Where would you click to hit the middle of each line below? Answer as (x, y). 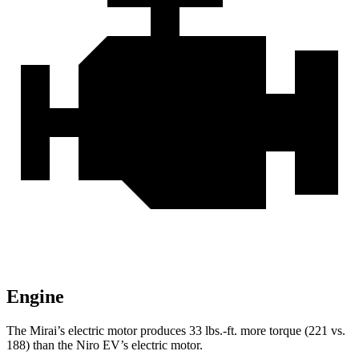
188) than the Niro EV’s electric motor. (105, 345)
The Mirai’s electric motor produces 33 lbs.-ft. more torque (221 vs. (176, 331)
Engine (35, 297)
